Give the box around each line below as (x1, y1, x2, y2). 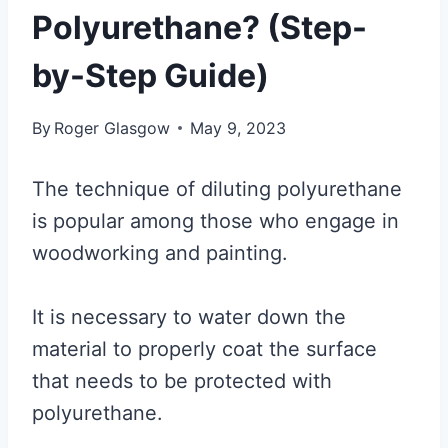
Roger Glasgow (54, 117, 171, 138)
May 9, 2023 (190, 117, 287, 138)
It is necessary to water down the (32, 304, 346, 329)
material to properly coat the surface (32, 336, 377, 361)
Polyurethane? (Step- (32, 7, 367, 47)
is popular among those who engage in (32, 208, 399, 233)
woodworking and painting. (32, 240, 288, 265)
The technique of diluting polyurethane (32, 176, 402, 201)
